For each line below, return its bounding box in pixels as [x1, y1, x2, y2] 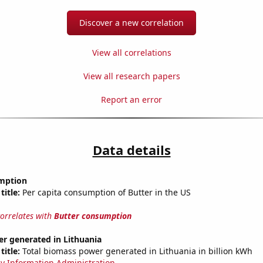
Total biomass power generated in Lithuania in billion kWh [19, 245, 252, 257]
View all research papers [83, 70, 180, 82]
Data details [92, 141, 171, 159]
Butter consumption [53, 210, 131, 222]
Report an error [101, 94, 162, 106]
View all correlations [92, 47, 171, 59]
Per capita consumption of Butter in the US [19, 187, 191, 198]
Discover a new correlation [79, 17, 184, 29]
